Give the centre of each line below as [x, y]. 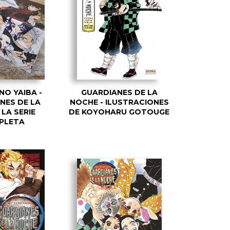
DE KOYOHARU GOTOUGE [119, 112]
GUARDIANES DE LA [119, 92]
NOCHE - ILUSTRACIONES [119, 102]
